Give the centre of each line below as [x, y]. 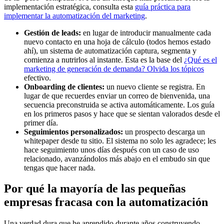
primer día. [41, 122]
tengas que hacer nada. [60, 167]
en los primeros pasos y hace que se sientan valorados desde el [122, 113]
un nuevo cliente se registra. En [155, 86]
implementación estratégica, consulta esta [69, 6]
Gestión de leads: [52, 32]
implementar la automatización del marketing [74, 15]
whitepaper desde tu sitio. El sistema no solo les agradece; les [120, 140]
